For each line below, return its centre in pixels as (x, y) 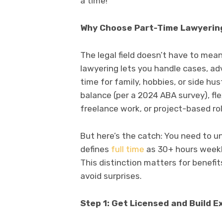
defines (96, 149)
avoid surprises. (111, 176)
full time (128, 149)
